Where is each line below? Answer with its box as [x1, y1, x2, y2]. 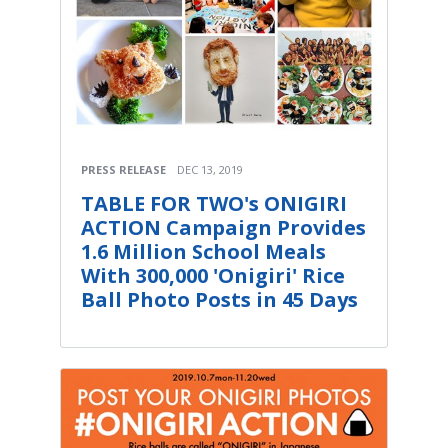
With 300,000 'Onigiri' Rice [81, 261, 345, 289]
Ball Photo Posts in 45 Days [81, 285, 358, 313]
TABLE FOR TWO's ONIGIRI [81, 189, 347, 217]
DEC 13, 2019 [177, 161, 243, 177]
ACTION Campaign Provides [81, 213, 366, 241]
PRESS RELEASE [81, 161, 166, 177]
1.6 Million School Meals [81, 237, 326, 265]
